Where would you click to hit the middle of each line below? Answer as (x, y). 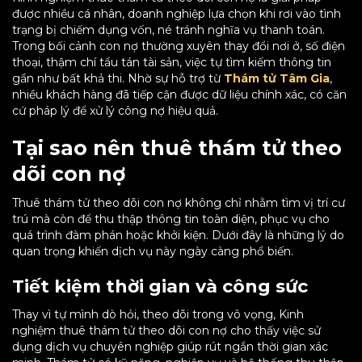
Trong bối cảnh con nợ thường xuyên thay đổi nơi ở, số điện (179, 46)
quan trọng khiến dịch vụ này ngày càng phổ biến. (153, 251)
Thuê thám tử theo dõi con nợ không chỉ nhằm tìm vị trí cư (179, 203)
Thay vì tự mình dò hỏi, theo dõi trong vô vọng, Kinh (158, 314)
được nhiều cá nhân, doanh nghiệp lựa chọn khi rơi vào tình (177, 14)
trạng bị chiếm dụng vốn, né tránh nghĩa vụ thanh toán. (168, 30)
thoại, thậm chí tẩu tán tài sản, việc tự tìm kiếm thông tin (172, 62)
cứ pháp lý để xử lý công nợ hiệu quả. (115, 111)
